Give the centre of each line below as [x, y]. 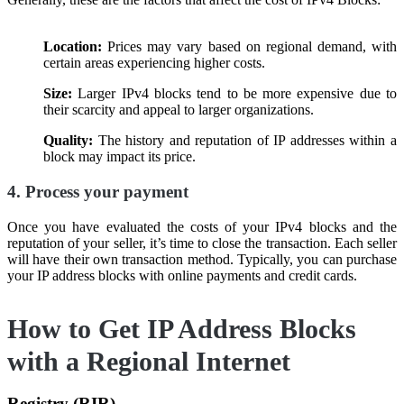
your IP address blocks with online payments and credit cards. [182, 275]
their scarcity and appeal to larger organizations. [179, 110]
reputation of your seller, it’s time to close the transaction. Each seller [202, 243]
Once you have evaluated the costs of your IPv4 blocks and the [202, 226]
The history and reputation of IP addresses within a [248, 141]
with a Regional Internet [149, 361]
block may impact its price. [119, 157]
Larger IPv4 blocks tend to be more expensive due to [238, 94]
